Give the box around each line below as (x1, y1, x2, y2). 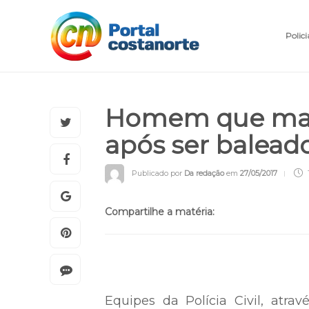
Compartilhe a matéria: (105, 285, 215, 297)
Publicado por (132, 247, 184, 257)
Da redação (184, 247, 224, 257)
